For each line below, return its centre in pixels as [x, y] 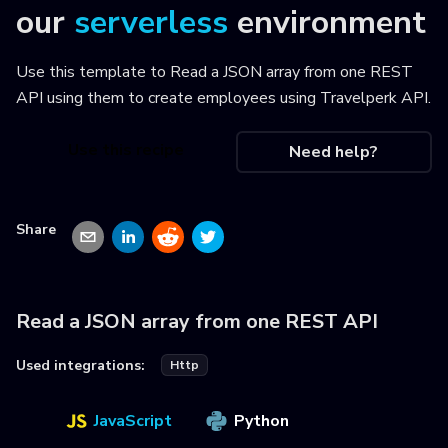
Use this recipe [125, 150]
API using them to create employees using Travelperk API [222, 98]
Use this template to [93, 72]
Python [261, 421]
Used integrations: [80, 365]
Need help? [334, 152]
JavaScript [133, 421]
